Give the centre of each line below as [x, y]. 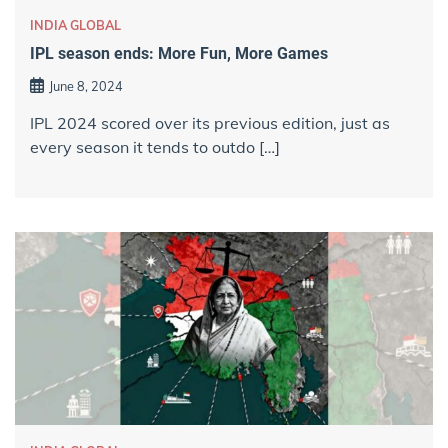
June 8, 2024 [86, 85]
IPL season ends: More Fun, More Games [179, 54]
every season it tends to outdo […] [155, 146]
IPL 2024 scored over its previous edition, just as [210, 122]
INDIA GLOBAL [75, 24]
